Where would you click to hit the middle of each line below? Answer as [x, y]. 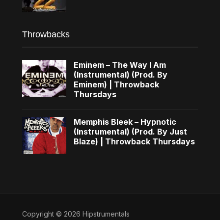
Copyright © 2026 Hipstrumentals [76, 214]
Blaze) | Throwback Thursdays [134, 141]
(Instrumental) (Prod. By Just [130, 131]
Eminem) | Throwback [116, 84]
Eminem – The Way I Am [120, 65]
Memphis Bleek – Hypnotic [125, 122]
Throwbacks [46, 34]
